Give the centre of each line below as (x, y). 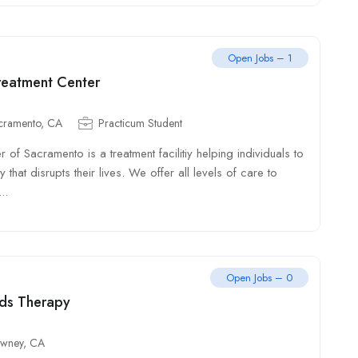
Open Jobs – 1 (260, 58)
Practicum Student (140, 123)
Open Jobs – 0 (259, 278)
